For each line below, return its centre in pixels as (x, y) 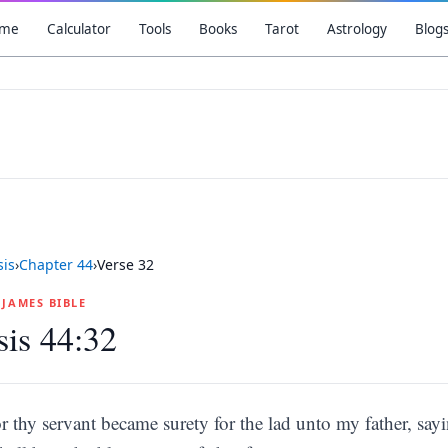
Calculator (78, 29)
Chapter (48, 264)
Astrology (356, 29)
